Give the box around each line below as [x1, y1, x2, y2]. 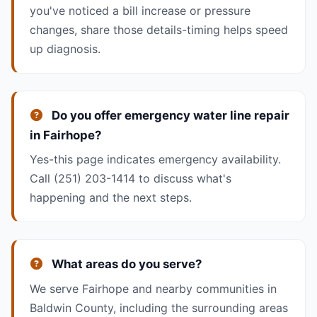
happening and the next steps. [29, 190, 192, 205]
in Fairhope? [29, 128, 101, 143]
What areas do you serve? [48, 257, 202, 272]
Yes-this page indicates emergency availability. [29, 152, 281, 167]
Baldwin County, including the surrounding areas [29, 300, 288, 315]
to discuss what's [134, 171, 231, 186]
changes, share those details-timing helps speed [29, 23, 288, 38]
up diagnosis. [29, 42, 100, 57]
